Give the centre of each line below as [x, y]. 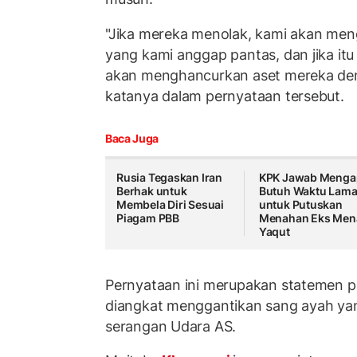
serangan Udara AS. [171, 326]
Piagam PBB [148, 218]
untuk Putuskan [300, 205]
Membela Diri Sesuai [171, 205]
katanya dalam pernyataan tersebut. [225, 96]
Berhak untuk [152, 191]
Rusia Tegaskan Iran [170, 178]
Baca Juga [132, 139]
